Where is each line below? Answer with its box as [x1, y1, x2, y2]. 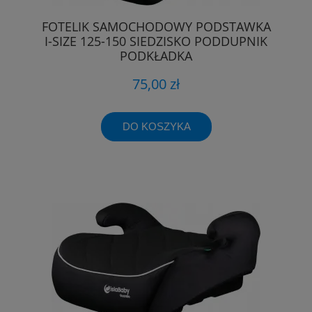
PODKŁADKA [120, 47, 192, 65]
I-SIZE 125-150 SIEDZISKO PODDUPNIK [45, 33, 267, 50]
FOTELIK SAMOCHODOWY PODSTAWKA [41, 18, 271, 36]
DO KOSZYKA [122, 120, 191, 132]
